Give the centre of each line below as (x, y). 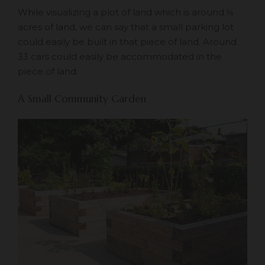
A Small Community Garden (82, 98)
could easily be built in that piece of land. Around (127, 42)
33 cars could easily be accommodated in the (120, 57)
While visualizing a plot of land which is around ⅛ (125, 12)
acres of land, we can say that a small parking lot (126, 27)
